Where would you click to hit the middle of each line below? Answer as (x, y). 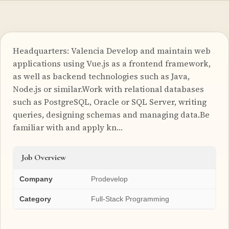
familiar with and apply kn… (68, 127)
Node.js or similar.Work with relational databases (108, 89)
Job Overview (44, 157)
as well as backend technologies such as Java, (101, 76)
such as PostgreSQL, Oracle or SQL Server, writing (110, 101)
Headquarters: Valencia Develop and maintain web (112, 50)
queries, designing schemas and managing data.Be (111, 114)
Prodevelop (109, 179)
